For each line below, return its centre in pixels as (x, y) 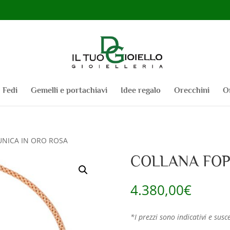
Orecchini (191, 90)
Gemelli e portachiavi (69, 90)
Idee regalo (140, 90)
